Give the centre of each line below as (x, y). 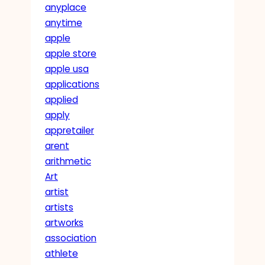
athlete (62, 253)
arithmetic (68, 161)
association (71, 238)
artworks (64, 222)
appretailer (70, 130)
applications (72, 84)
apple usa (67, 69)
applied (62, 99)
